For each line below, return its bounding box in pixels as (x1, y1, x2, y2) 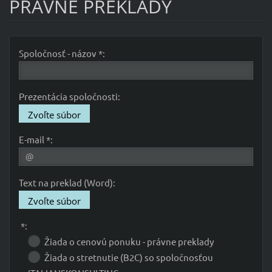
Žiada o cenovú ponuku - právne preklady (44, 235, 214, 247)
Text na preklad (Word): (18, 176, 115, 188)
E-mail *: (18, 133, 53, 145)
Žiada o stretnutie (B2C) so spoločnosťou (44, 251, 213, 263)
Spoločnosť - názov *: (18, 47, 105, 59)
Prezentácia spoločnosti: (18, 90, 120, 102)
